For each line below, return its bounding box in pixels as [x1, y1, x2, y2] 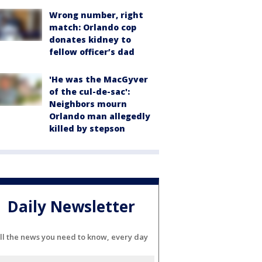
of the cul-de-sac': [49, 85, 130, 97]
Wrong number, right [49, 9, 143, 20]
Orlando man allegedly [49, 110, 150, 122]
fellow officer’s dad [49, 46, 135, 57]
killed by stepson [49, 122, 125, 134]
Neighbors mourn [49, 98, 127, 109]
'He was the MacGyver [49, 73, 148, 85]
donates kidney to [49, 33, 131, 45]
